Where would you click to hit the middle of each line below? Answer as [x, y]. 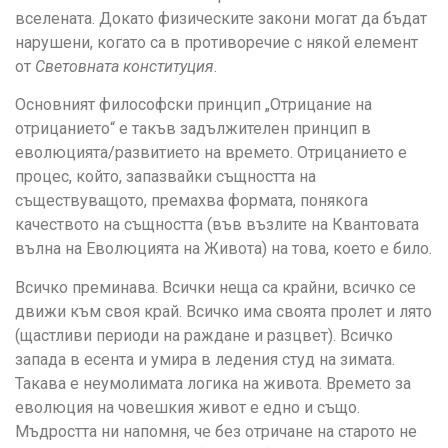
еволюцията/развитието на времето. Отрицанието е [211, 153]
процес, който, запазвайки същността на [165, 177]
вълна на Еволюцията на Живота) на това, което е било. [223, 249]
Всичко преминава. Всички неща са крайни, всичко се [215, 287]
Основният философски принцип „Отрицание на [193, 105]
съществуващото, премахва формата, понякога [191, 201]
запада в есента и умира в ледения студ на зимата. [205, 359]
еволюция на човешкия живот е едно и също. [187, 407]
